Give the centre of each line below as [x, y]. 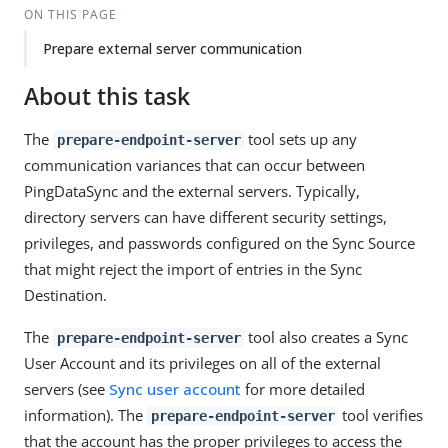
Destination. [65, 295]
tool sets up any [301, 139]
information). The [85, 415]
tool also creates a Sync [326, 337]
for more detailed [303, 389]
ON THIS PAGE [70, 14]
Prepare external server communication [172, 48]
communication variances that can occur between [194, 165]
